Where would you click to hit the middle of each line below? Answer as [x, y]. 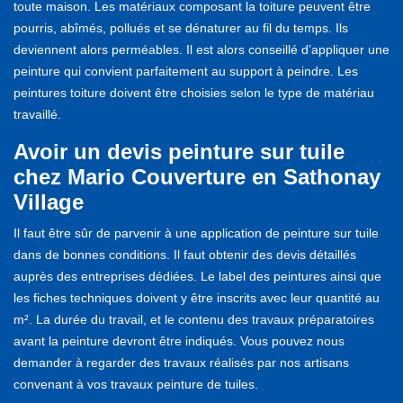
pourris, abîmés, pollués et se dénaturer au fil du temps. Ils [181, 27]
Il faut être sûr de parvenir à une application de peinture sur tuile [196, 233]
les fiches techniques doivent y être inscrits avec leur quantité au [197, 297]
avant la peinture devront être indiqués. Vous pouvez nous [179, 340]
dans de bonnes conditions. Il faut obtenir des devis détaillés [185, 254]
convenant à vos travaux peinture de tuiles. [136, 384]
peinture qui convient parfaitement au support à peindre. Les [186, 71]
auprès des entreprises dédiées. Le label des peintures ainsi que [197, 276]
